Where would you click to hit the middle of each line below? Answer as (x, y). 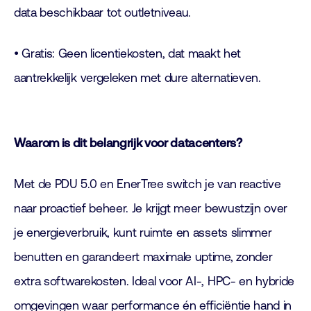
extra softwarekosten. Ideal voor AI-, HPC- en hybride (154, 281)
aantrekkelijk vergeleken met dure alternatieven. (137, 78)
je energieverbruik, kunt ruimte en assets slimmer (143, 233)
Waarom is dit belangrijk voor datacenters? (128, 143)
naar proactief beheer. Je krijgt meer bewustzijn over (151, 208)
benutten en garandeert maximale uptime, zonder (143, 257)
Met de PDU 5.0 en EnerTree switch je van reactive (148, 184)
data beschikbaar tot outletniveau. (103, 12)
